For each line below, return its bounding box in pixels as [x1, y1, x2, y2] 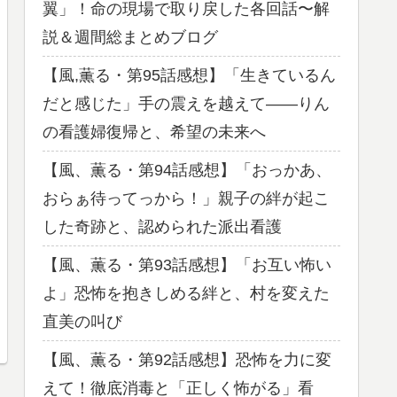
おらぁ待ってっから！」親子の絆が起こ [43, 189, 330, 207]
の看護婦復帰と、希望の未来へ [43, 122, 266, 141]
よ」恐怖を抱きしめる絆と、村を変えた [43, 284, 330, 302]
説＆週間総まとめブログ [43, 27, 218, 46]
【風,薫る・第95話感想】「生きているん [43, 66, 336, 84]
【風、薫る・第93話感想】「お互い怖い [43, 255, 331, 274]
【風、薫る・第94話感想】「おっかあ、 [43, 160, 331, 179]
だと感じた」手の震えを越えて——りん [43, 94, 330, 113]
